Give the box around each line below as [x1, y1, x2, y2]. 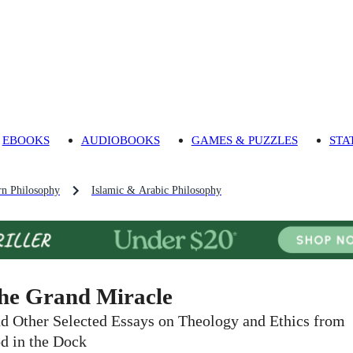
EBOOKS [2, 133, 50, 147]
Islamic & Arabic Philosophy [91, 184, 221, 197]
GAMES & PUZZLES [191, 133, 298, 147]
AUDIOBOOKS [80, 133, 160, 147]
